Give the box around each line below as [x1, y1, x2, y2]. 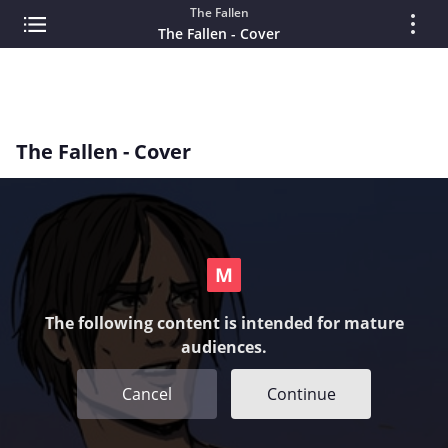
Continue [266, 382, 336, 405]
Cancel [122, 382, 172, 405]
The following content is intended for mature [44, 311, 404, 334]
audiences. [181, 335, 267, 358]
